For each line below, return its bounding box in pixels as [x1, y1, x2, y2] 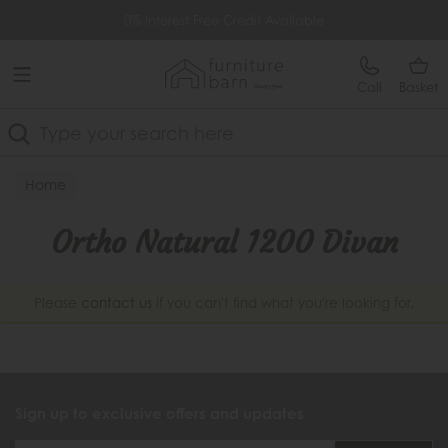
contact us [81, 295, 152, 311]
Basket [399, 79, 438, 95]
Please [34, 295, 81, 311]
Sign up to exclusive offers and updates [15, 404, 304, 423]
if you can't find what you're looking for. [152, 295, 414, 311]
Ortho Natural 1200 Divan [50, 224, 398, 261]
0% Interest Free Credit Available [124, 12, 324, 28]
